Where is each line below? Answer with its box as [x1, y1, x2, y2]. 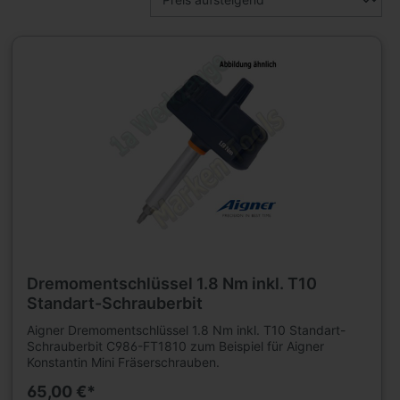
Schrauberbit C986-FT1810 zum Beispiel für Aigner [27, 337, 325, 354]
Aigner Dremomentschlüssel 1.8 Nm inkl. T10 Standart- [27, 321, 346, 337]
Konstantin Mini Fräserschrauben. [27, 354, 221, 370]
